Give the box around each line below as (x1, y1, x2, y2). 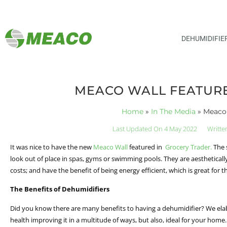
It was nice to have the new (10, 142, 93, 152)
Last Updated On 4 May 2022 (112, 124, 198, 133)
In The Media (151, 107, 196, 116)
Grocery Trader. (165, 142, 212, 152)
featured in (128, 142, 165, 152)
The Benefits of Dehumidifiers (10, 184, 111, 194)
